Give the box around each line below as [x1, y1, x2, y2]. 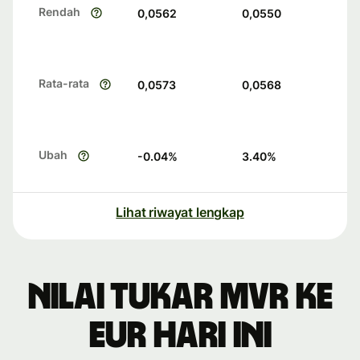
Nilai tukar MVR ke [27, 279, 333, 317]
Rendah [39, 5, 80, 19]
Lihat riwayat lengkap [116, 204, 244, 221]
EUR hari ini [88, 317, 272, 355]
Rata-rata [39, 76, 90, 91]
